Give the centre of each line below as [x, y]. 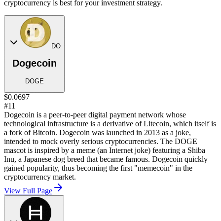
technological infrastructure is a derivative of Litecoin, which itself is [110, 124]
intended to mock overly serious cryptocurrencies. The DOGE [101, 142]
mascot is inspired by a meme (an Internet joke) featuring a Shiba [105, 150]
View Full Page [28, 191]
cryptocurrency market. [40, 177]
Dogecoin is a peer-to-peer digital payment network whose [95, 115]
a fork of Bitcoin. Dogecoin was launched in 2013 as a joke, [97, 133]
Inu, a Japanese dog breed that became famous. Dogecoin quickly [106, 159]
